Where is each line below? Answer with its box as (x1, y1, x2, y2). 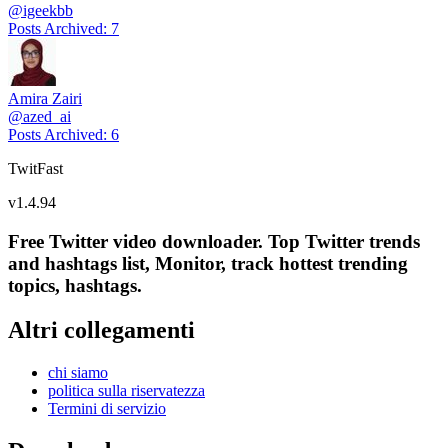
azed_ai (23, 108, 71, 126)
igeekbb (23, 2, 73, 20)
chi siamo (48, 363, 108, 381)
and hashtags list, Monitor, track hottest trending (8, 253, 408, 275)
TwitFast (8, 160, 63, 178)
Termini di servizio (48, 399, 166, 417)
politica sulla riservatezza (48, 381, 205, 399)
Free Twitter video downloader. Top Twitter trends (8, 231, 420, 253)
